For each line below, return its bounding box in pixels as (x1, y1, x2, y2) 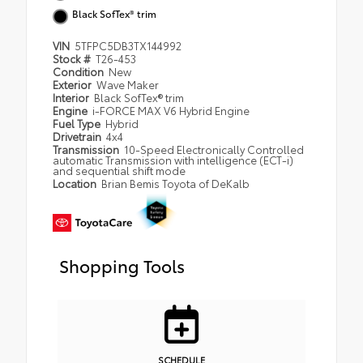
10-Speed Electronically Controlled (124, 142, 305, 157)
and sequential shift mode (53, 163, 186, 178)
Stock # (53, 51, 93, 66)
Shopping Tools (59, 253, 185, 278)
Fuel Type (53, 116, 103, 131)
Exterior (53, 77, 94, 92)
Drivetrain (53, 129, 104, 144)
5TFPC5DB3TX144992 (75, 38, 182, 53)
